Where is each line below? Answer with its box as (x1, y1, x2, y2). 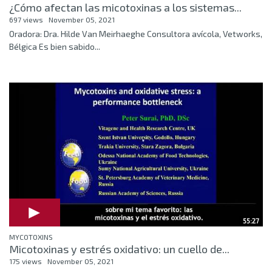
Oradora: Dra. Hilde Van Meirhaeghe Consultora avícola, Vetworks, (9, 28, 262, 39)
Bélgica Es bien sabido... (9, 41, 100, 52)
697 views (9, 15, 43, 24)
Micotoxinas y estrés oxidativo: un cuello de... (9, 242, 229, 256)
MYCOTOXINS (9, 232, 53, 241)
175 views (9, 256, 42, 265)
